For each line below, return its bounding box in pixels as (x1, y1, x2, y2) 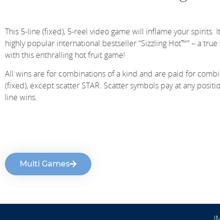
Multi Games (20, 159, 70, 169)
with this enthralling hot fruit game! (5, 50, 125, 60)
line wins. (5, 92, 37, 103)
